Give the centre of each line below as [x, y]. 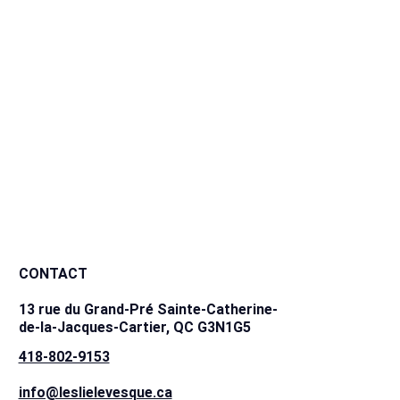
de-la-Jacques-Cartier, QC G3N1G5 [134, 328]
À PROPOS [55, 22]
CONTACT [53, 274]
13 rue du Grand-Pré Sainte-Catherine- [148, 310]
